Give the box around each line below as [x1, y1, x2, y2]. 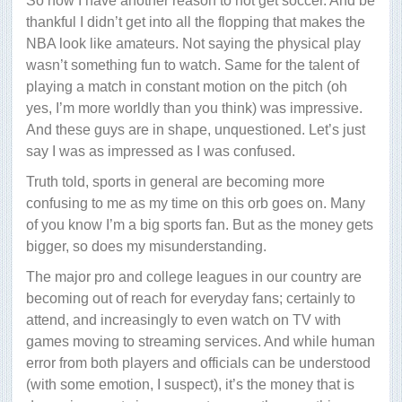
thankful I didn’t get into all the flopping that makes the [26, 14, 365, 31]
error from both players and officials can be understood [26, 355, 371, 371]
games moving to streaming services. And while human [26, 334, 375, 350]
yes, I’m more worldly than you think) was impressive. [26, 100, 363, 117]
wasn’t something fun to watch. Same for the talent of [26, 57, 359, 74]
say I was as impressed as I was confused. [26, 144, 295, 160]
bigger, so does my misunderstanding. [26, 239, 267, 255]
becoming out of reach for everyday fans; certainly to [26, 291, 355, 307]
